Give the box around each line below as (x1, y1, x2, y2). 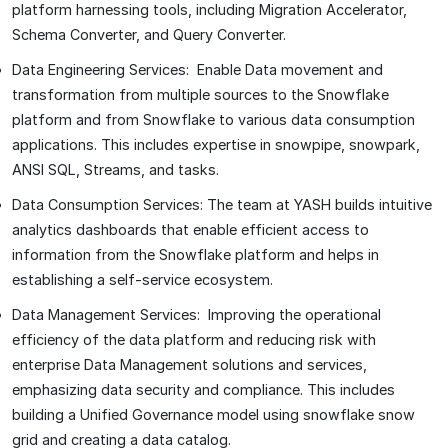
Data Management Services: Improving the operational (12, 306, 381, 323)
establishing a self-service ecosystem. (12, 271, 273, 288)
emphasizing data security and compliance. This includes (12, 381, 395, 398)
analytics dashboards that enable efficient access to (12, 221, 369, 238)
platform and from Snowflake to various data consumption (12, 111, 415, 128)
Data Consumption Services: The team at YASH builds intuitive (12, 196, 432, 213)
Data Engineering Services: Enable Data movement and (12, 61, 383, 78)
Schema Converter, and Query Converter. (12, 26, 286, 43)
